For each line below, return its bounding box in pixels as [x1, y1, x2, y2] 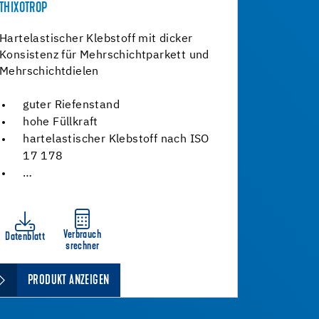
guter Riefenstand [23, 100, 120, 111]
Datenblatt [5, 231, 46, 243]
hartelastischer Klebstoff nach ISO [23, 134, 209, 145]
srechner [66, 241, 100, 252]
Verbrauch [63, 229, 102, 241]
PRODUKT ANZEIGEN [28, 274, 110, 288]
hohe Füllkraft [23, 117, 98, 128]
